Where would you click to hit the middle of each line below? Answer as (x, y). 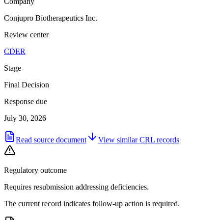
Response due (26, 101)
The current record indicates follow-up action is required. (92, 203)
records (167, 139)
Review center (26, 34)
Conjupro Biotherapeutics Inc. (51, 18)
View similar (119, 139)
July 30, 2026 (25, 118)
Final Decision (27, 84)
